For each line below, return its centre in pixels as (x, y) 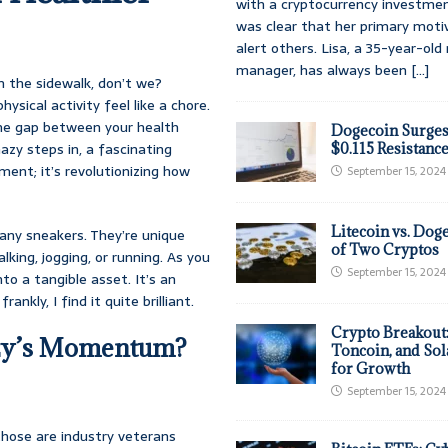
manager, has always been (324, 70)
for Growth (371, 369)
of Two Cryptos (385, 250)
